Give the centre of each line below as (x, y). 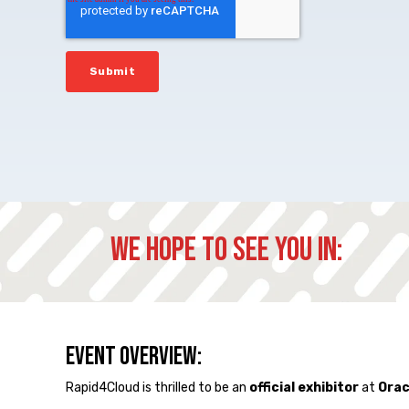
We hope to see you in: (227, 250)
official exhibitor (304, 387)
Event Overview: (134, 357)
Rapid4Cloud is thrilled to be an (157, 387)
